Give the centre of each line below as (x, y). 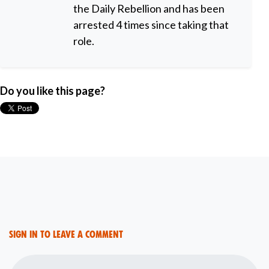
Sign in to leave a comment (66, 235)
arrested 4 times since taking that (151, 25)
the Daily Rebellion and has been (149, 9)
